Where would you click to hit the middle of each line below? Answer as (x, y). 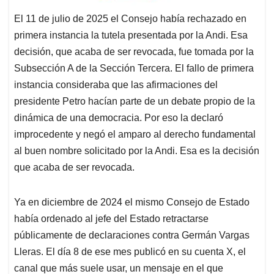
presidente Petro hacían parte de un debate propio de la (135, 102)
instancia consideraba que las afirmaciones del (116, 85)
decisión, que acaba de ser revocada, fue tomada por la (134, 52)
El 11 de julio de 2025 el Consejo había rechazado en (130, 19)
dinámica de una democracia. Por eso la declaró (119, 118)
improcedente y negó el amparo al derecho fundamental (135, 135)
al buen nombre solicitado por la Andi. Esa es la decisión (137, 151)
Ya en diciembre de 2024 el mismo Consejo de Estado (132, 202)
